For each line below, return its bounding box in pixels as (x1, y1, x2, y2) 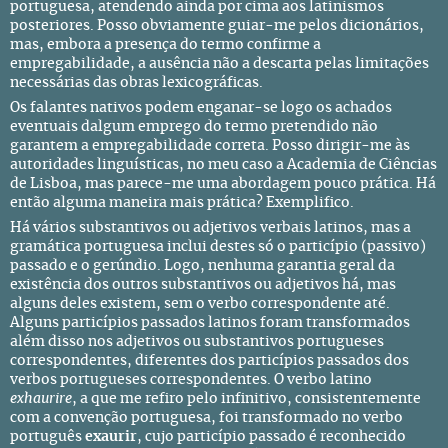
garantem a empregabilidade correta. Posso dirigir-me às (10, 139, 410, 153)
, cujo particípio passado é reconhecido (137, 430, 406, 444)
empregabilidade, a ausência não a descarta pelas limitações (10, 57, 429, 71)
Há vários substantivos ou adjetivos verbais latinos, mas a (10, 221, 411, 235)
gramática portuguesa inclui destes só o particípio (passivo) (10, 240, 426, 254)
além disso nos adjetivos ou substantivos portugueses (10, 335, 384, 349)
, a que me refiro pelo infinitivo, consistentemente (72, 392, 421, 406)
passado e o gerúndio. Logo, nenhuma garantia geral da (10, 259, 395, 273)
